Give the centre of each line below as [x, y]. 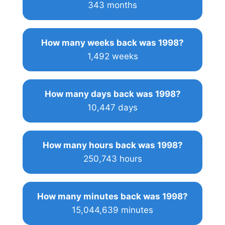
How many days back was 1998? [113, 94]
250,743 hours [113, 158]
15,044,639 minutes [113, 210]
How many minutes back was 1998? [113, 196]
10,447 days [113, 107]
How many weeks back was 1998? [113, 42]
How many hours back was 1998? [113, 145]
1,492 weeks [113, 56]
